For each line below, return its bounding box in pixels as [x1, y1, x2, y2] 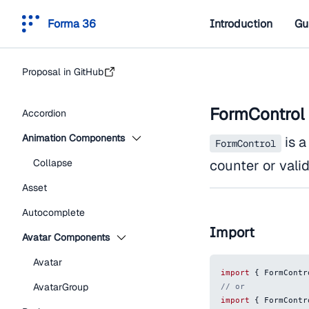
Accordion [22, 107, 66, 119]
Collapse [33, 157, 72, 169]
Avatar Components [22, 231, 110, 243]
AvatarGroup [33, 281, 88, 293]
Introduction [210, 16, 272, 31]
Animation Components [22, 132, 125, 144]
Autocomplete [22, 206, 85, 219]
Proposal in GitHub [22, 66, 103, 78]
